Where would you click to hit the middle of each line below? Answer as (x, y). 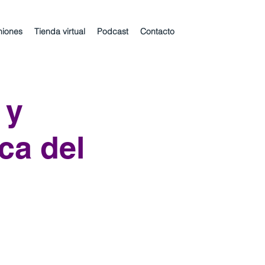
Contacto (157, 31)
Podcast (113, 31)
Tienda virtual (60, 31)
